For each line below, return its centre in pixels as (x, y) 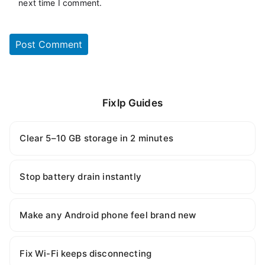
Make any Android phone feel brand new (108, 215)
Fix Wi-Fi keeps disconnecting (86, 253)
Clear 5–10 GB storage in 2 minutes (96, 138)
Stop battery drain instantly (80, 177)
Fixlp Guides (132, 103)
